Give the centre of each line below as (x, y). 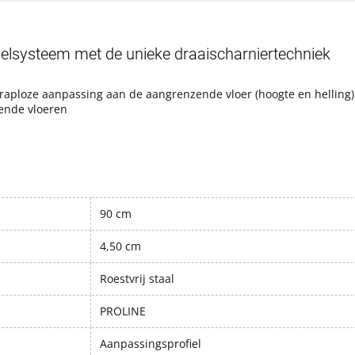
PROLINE (123, 311)
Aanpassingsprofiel (151, 343)
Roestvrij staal (137, 278)
